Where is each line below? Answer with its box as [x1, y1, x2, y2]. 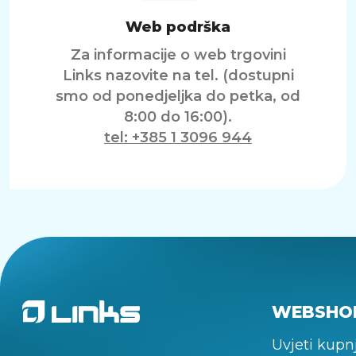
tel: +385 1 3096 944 [104, 129, 252, 146]
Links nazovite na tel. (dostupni [62, 67, 294, 84]
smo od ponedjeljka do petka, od [56, 87, 300, 105]
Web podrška [126, 18, 230, 36]
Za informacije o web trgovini [70, 46, 286, 64]
